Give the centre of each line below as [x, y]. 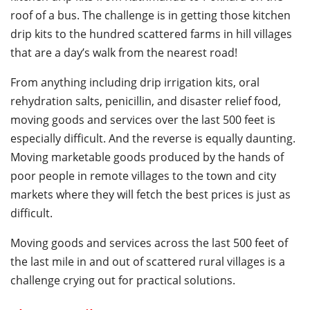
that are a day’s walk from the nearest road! [124, 53]
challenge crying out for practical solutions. [123, 281]
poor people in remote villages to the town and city [143, 176]
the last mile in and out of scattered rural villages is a [148, 262]
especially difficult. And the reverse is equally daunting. [153, 139]
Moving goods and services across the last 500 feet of [149, 243]
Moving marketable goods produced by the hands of [147, 157]
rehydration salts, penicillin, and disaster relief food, [146, 101]
